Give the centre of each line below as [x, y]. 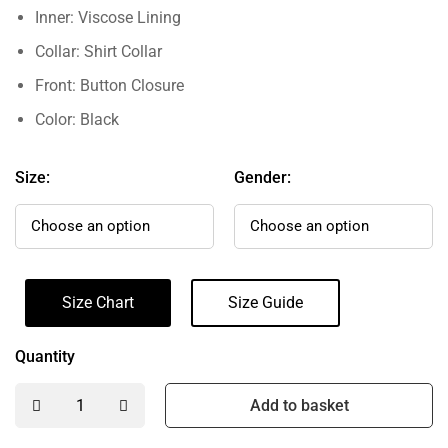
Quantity [45, 357]
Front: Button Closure [109, 86]
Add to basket [299, 406]
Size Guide [265, 303]
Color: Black [77, 120]
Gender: [262, 178]
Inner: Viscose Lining [108, 18]
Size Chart [98, 303]
